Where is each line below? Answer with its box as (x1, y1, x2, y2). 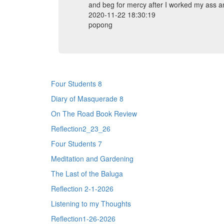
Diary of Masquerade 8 (51, 93, 123, 103)
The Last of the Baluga (51, 168, 123, 178)
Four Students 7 (51, 138, 102, 148)
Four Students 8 (51, 78, 102, 88)
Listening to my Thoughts (51, 198, 131, 208)
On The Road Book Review (51, 108, 137, 118)
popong (88, 19, 112, 29)
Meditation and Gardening (51, 153, 133, 163)
